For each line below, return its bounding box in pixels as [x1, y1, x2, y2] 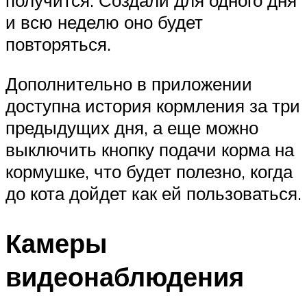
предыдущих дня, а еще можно [5, 116, 258, 138]
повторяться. [5, 33, 111, 56]
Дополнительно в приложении [5, 72, 252, 95]
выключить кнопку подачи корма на [5, 138, 294, 160]
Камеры [5, 225, 107, 260]
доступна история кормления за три [5, 94, 300, 116]
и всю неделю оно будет [5, 11, 203, 34]
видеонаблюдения [5, 259, 244, 293]
